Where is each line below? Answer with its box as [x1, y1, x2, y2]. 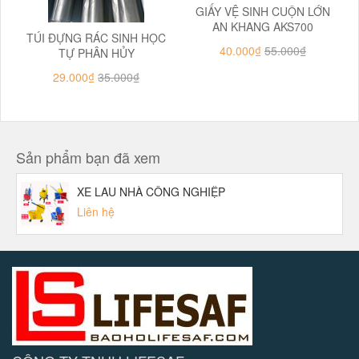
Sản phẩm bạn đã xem [16, 147, 160, 167]
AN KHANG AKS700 [212, 18, 313, 34]
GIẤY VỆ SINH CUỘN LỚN [196, 3, 330, 19]
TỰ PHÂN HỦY [58, 45, 135, 61]
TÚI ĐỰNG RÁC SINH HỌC [26, 30, 166, 46]
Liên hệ [77, 204, 115, 220]
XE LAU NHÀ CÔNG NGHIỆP [77, 184, 225, 200]
